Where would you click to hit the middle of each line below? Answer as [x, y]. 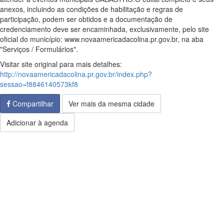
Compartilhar [32, 103]
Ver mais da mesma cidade [111, 103]
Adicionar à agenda [37, 122]
